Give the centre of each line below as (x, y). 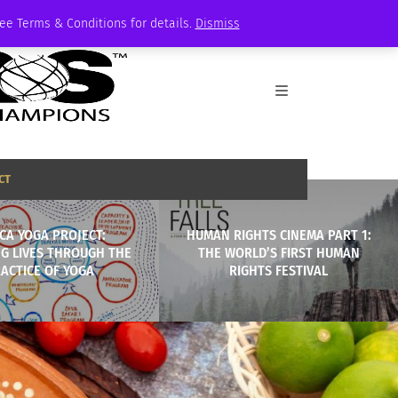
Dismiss (217, 24)
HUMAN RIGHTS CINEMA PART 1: (279, 235)
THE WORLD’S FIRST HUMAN (279, 252)
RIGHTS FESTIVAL (279, 270)
